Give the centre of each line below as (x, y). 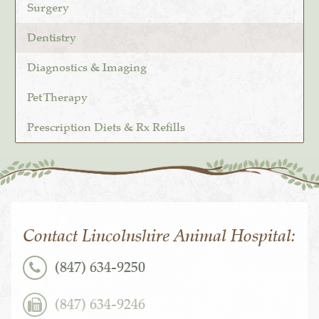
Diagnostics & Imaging (87, 68)
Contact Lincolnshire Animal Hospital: (159, 235)
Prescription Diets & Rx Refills (106, 128)
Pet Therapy (58, 98)
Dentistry (52, 38)
